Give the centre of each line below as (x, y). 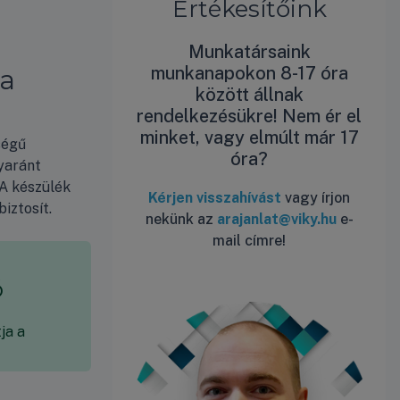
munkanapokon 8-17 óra (249, 73)
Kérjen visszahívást (215, 197)
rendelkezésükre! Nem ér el (249, 116)
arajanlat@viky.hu (276, 219)
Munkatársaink (249, 51)
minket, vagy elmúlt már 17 (249, 137)
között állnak (249, 94)
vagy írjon (316, 197)
